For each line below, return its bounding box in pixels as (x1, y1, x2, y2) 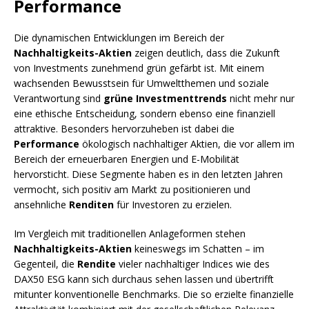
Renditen (69, 198, 114, 212)
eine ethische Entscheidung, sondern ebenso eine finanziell (14, 107, 275, 121)
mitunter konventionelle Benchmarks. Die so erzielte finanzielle (14, 288, 294, 301)
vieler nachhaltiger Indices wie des (116, 257, 270, 271)
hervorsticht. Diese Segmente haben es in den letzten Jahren (14, 168, 283, 181)
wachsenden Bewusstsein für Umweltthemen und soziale (14, 77, 269, 90)
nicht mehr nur (227, 92, 295, 106)
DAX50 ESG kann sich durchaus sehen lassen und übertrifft (14, 272, 274, 286)
